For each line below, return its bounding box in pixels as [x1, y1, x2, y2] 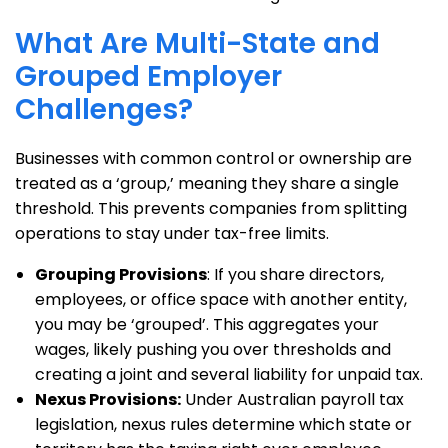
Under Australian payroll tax [181, 388, 404, 411]
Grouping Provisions [35, 263, 207, 286]
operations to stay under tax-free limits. [15, 222, 329, 245]
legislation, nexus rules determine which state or [35, 413, 412, 436]
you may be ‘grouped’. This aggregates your [35, 313, 379, 336]
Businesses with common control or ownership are [15, 147, 412, 170]
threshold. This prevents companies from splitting [15, 197, 407, 220]
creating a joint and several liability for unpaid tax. [35, 363, 423, 386]
